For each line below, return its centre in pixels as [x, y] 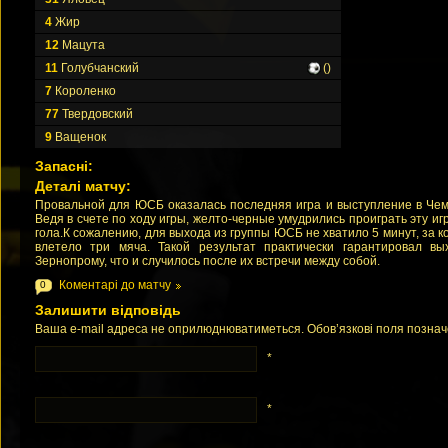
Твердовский [96, 114]
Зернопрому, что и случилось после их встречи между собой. [207, 261]
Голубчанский [98, 68]
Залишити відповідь [108, 310]
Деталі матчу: [83, 186]
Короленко [84, 91]
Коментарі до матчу [115, 285]
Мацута [82, 45]
